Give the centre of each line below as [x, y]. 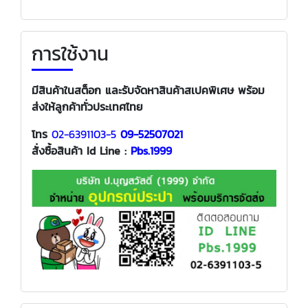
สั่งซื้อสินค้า [59, 150]
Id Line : [109, 150]
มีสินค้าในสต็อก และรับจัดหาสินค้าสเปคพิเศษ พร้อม [148, 90]
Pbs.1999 [151, 150]
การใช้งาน [70, 53]
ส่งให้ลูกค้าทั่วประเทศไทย [87, 106]
